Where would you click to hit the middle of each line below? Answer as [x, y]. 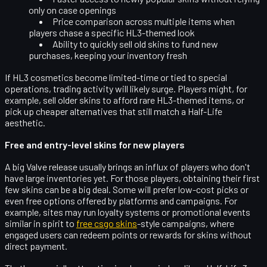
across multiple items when [179, 21]
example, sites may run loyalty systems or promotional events [128, 212]
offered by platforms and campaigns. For [156, 200]
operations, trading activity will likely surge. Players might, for [126, 88]
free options [50, 200]
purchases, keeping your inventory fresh [108, 55]
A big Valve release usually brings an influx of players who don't [128, 166]
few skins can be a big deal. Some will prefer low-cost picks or [127, 189]
